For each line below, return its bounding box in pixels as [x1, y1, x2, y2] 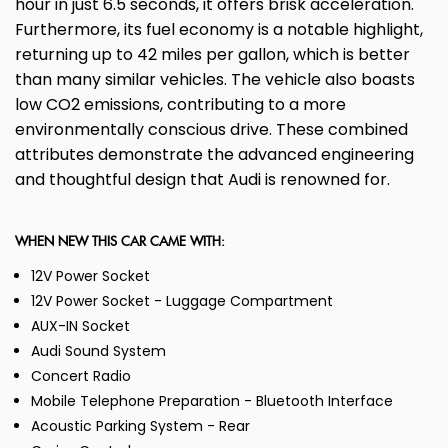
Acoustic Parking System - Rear [31, 416, 250, 437]
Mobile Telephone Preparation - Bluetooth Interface [31, 391, 393, 412]
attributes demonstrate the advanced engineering [15, 143, 414, 167]
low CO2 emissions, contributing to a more [15, 93, 346, 117]
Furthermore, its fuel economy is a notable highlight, [15, 18, 423, 42]
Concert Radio [31, 366, 131, 387]
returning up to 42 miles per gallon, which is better [15, 43, 410, 67]
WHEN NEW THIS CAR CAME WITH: [15, 235, 225, 251]
